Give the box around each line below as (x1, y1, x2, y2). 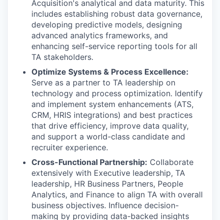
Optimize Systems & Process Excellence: (31, 66, 189, 77)
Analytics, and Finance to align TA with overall (31, 189, 203, 199)
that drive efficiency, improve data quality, (31, 120, 189, 131)
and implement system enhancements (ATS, (31, 99, 193, 109)
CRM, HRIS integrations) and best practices (31, 110, 192, 120)
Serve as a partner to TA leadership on (31, 77, 175, 87)
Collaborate (147, 157, 193, 167)
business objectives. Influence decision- (31, 200, 179, 210)
